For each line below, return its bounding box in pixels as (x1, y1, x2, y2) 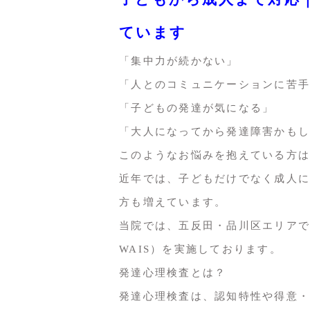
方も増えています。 (119, 196, 227, 208)
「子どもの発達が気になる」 (119, 102, 275, 113)
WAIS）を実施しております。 (119, 243, 282, 255)
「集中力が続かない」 (119, 55, 239, 66)
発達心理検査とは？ (119, 266, 227, 278)
